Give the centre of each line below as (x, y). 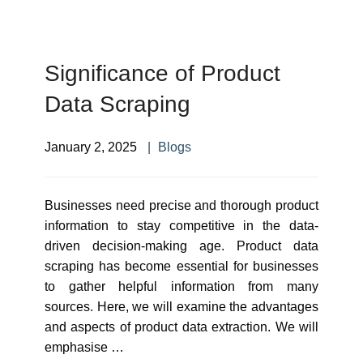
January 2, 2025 (91, 147)
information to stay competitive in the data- (181, 226)
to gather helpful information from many (181, 286)
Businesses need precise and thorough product (181, 205)
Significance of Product (162, 73)
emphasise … (84, 347)
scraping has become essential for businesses (181, 266)
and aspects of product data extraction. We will (181, 327)
